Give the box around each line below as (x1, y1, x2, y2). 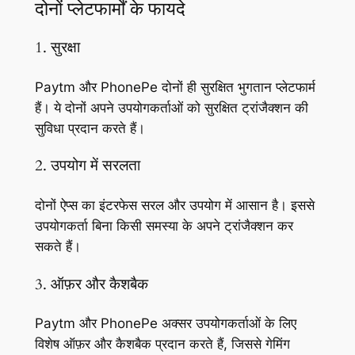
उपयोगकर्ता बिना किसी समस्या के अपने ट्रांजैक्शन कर (34, 218, 293, 235)
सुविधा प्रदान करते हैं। (34, 120, 145, 136)
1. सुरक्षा (34, 37, 80, 58)
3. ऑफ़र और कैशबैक (34, 274, 148, 295)
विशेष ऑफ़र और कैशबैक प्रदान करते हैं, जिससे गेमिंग (34, 336, 290, 353)
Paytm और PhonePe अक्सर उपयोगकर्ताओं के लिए (34, 315, 296, 332)
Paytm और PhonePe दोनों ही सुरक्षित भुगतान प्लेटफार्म (34, 78, 315, 95)
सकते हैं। (34, 239, 81, 255)
